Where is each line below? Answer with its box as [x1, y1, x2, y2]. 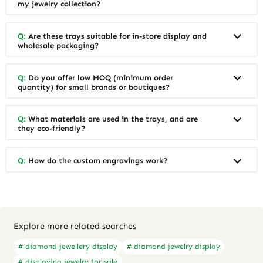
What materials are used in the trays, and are [26, 114, 198, 124]
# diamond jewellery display [18, 242, 118, 251]
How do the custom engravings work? [26, 156, 168, 166]
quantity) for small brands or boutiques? [18, 82, 170, 92]
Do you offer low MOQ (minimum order [26, 73, 174, 82]
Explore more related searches [14, 221, 137, 232]
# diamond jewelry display [126, 242, 220, 251]
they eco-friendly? [18, 124, 86, 133]
